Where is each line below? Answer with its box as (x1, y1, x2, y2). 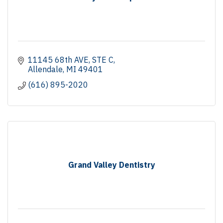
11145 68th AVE (28, 54, 89, 65)
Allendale (28, 64, 63, 74)
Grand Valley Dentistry (68, 159, 155, 170)
